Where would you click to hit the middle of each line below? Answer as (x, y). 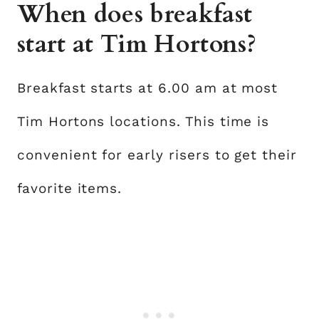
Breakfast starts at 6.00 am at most (148, 88)
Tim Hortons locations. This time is (143, 121)
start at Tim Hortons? (137, 44)
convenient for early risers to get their (157, 155)
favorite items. (70, 188)
